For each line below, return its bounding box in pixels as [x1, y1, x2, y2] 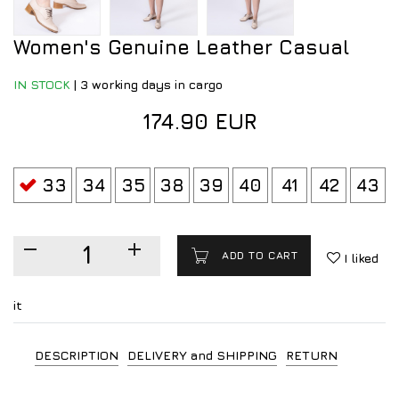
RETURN [285, 347, 338, 363]
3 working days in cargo [80, 77, 223, 93]
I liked [340, 250, 379, 266]
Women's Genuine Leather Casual [13, 36, 349, 60]
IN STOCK [13, 77, 70, 93]
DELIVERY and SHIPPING [126, 347, 277, 363]
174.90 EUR [142, 109, 256, 134]
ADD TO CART [221, 248, 298, 263]
